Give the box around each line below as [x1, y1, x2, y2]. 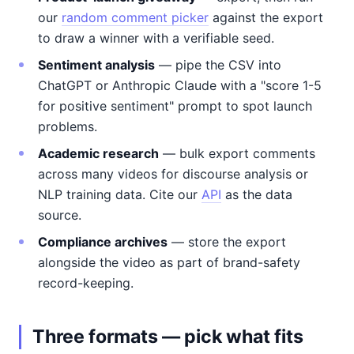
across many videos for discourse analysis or [38, 166, 308, 182]
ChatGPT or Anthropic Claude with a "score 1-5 [38, 77, 322, 93]
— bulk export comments [159, 145, 315, 161]
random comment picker [62, 9, 209, 25]
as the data [221, 186, 292, 202]
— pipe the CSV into [155, 57, 281, 73]
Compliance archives [38, 234, 168, 250]
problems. [38, 119, 97, 134]
